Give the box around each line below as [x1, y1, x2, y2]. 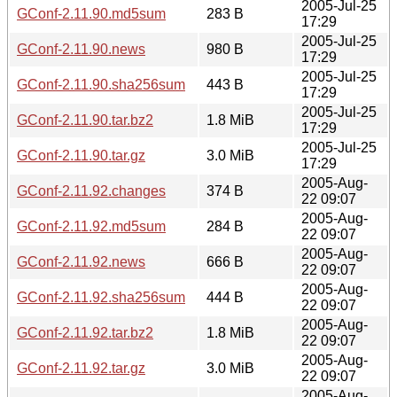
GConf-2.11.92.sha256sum [17, 289, 185, 305]
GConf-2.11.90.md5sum [17, 5, 166, 21]
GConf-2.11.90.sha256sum [17, 76, 185, 92]
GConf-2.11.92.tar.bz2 [17, 324, 153, 340]
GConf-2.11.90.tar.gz [17, 147, 145, 163]
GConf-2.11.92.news [17, 253, 145, 269]
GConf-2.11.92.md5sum [17, 218, 166, 234]
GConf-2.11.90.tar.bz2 [17, 112, 153, 128]
